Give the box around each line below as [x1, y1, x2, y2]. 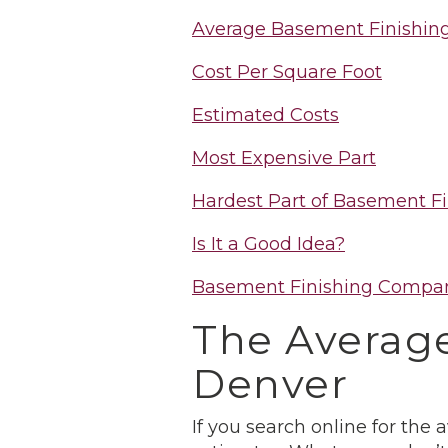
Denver [192, 359, 348, 409]
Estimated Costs [192, 104, 339, 127]
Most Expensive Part [192, 147, 376, 170]
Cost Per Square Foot [192, 61, 382, 84]
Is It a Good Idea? [192, 233, 345, 256]
